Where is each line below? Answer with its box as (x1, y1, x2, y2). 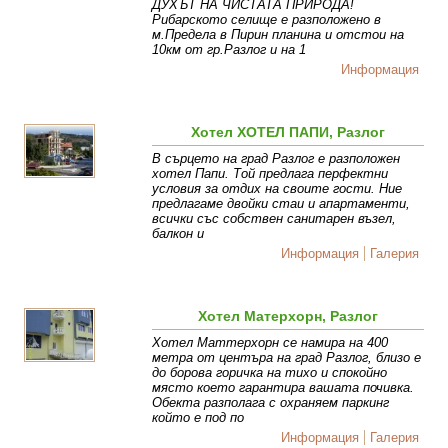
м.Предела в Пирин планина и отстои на (152, 27, 405, 43)
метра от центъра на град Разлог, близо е (152, 350, 422, 366)
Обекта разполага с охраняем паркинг (152, 395, 390, 411)
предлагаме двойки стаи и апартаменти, (152, 196, 411, 212)
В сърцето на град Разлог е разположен (152, 151, 401, 167)
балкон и (152, 226, 205, 242)
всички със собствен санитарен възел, (152, 211, 397, 227)
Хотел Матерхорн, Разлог (198, 308, 379, 325)
